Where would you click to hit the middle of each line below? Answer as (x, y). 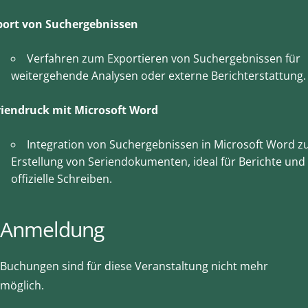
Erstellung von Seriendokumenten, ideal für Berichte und (158, 162)
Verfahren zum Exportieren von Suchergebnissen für (164, 59)
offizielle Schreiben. (62, 179)
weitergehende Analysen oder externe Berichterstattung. (158, 76)
